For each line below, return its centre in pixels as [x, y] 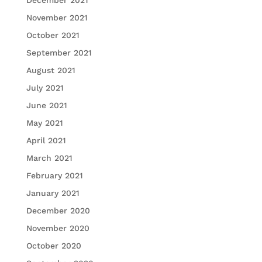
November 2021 [57, 18]
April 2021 [46, 141]
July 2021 [45, 88]
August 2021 [51, 70]
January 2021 [53, 193]
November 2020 [58, 228]
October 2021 [53, 35]
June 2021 [46, 106]
